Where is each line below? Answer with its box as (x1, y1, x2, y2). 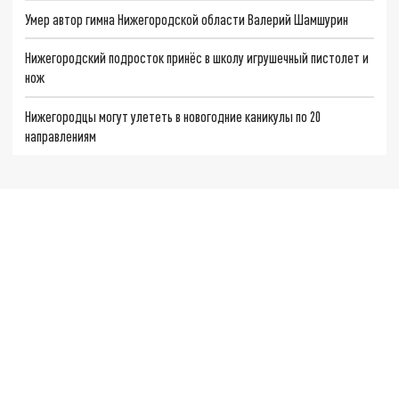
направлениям (25, 126, 97, 144)
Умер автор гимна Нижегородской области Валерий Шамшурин (25, 10, 349, 28)
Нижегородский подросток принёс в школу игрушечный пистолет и (25, 49, 370, 67)
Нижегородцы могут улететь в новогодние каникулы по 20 (25, 107, 322, 125)
